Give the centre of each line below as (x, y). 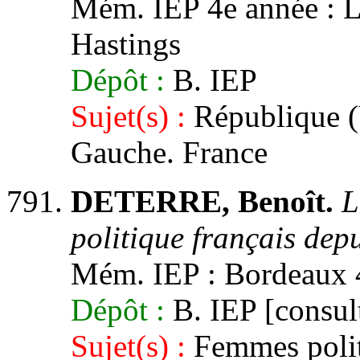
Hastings (126, 44)
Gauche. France (169, 152)
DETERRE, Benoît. (202, 201)
